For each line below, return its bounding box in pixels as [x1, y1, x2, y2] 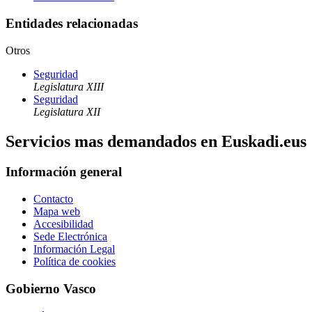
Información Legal [33, 243, 115, 256]
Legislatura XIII [33, 80, 104, 93]
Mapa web [33, 205, 80, 218]
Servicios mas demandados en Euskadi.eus [6, 132, 306, 150]
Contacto [33, 193, 73, 205]
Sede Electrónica [33, 231, 107, 243]
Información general [6, 164, 122, 180]
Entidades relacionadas [6, 15, 138, 31]
